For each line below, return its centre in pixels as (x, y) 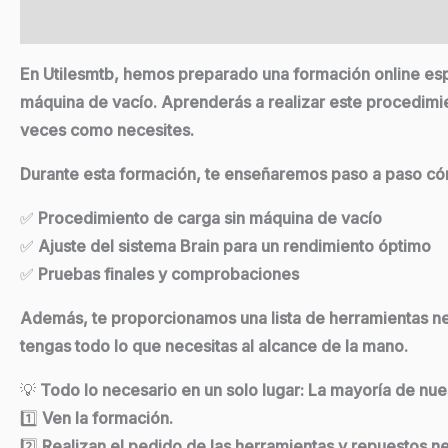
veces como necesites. (107, 130)
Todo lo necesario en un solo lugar (170, 390)
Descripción (65, 22)
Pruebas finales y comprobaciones (166, 274)
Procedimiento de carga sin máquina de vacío (208, 218)
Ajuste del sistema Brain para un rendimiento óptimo (232, 246)
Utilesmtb (78, 74)
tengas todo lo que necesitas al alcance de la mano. (214, 346)
